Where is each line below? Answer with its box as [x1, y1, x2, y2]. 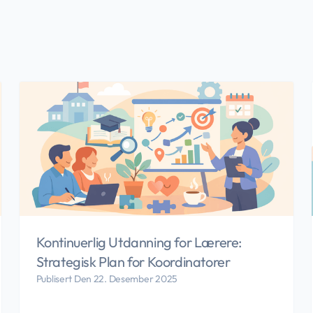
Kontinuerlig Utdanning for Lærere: [36, 233, 242, 252]
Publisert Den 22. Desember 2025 [36, 272, 177, 286]
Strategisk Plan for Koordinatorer [36, 253, 231, 271]
